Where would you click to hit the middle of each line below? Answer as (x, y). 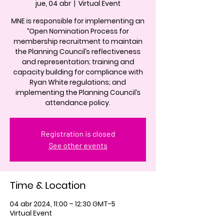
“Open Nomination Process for (78, 31)
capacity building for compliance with (78, 72)
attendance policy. (78, 103)
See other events (78, 145)
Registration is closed (78, 134)
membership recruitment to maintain (78, 41)
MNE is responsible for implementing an (78, 21)
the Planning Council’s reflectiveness (78, 52)
